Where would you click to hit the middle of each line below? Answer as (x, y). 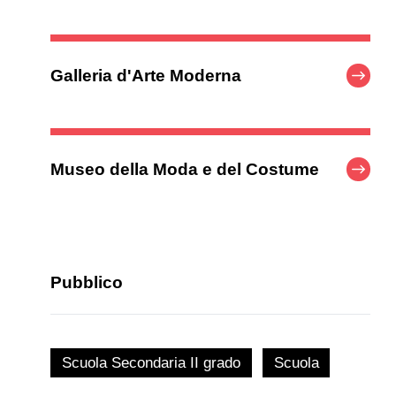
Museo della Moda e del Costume (185, 170)
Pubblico (87, 282)
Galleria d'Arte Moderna (146, 75)
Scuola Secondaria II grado (151, 362)
